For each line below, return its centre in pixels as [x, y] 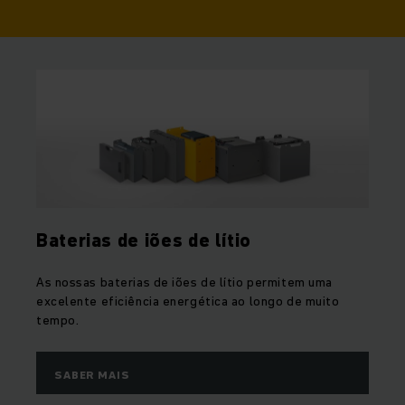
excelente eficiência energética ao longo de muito [188, 301]
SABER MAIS [92, 375]
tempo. [58, 320]
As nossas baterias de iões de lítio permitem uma [184, 282]
